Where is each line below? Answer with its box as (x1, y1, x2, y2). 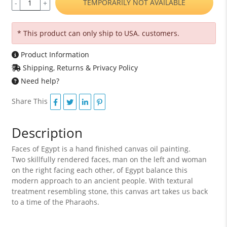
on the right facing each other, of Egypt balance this (11, 165, 187, 175)
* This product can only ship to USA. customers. (17, 28, 179, 38)
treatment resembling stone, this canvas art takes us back (11, 186, 208, 196)
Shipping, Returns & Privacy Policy (20, 63, 138, 72)
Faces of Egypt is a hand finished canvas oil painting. (11, 144, 191, 154)
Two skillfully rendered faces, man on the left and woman (11, 155, 207, 164)
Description (11, 124, 83, 142)
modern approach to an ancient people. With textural (11, 176, 193, 185)
